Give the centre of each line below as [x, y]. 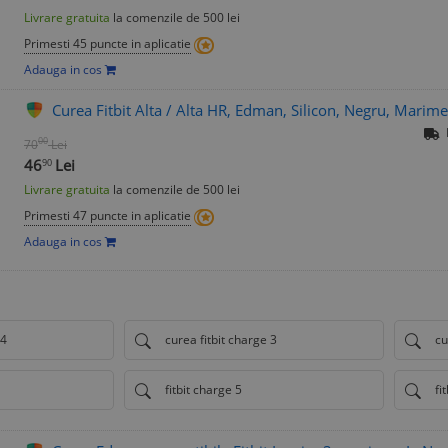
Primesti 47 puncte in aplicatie [107, 215]
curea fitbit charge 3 [221, 339]
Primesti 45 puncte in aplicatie [107, 43]
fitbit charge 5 [203, 389]
